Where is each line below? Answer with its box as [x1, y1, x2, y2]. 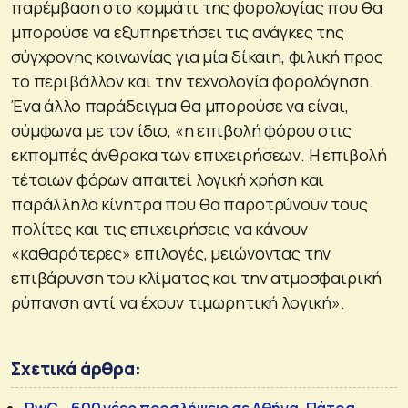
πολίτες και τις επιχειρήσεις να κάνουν [11, 217, 309, 240]
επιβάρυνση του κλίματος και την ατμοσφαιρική [11, 266, 382, 289]
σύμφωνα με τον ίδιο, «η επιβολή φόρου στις [11, 118, 352, 141]
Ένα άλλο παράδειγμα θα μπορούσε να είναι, [11, 94, 349, 117]
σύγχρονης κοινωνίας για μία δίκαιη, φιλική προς [11, 45, 383, 67]
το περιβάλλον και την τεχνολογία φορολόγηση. [11, 69, 373, 92]
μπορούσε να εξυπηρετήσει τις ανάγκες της [11, 20, 344, 43]
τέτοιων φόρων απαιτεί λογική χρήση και [11, 168, 325, 190]
